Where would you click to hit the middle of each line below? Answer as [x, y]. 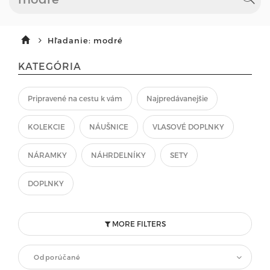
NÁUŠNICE [109, 127]
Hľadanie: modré [85, 40]
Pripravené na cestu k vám [75, 98]
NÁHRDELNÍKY [118, 155]
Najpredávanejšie [177, 98]
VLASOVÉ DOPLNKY [188, 127]
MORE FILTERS [138, 224]
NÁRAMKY [47, 155]
